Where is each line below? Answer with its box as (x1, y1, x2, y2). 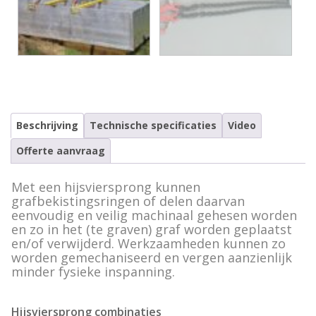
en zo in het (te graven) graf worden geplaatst (11, 221, 292, 238)
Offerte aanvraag (16, 143, 105, 157)
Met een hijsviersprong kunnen (11, 178, 200, 196)
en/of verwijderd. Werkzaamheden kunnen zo (11, 235, 286, 253)
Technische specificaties (90, 118, 217, 132)
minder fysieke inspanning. (11, 263, 175, 281)
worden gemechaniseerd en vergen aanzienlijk (11, 249, 292, 267)
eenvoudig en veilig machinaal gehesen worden (11, 207, 297, 224)
